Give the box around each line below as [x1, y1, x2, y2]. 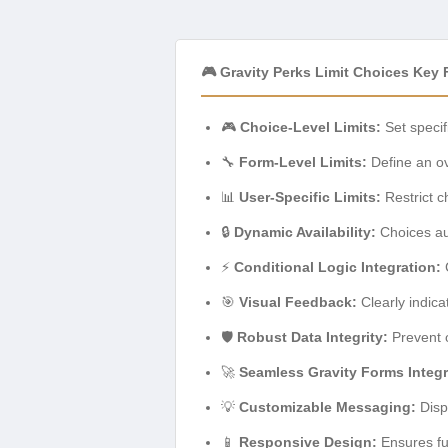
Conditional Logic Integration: [234, 259, 441, 276]
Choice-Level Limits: [240, 119, 381, 136]
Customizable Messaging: [239, 399, 416, 416]
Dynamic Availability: [234, 224, 376, 241]
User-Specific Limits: [239, 189, 381, 206]
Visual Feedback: [239, 294, 357, 311]
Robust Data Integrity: [237, 329, 388, 346]
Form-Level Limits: [239, 154, 367, 171]
